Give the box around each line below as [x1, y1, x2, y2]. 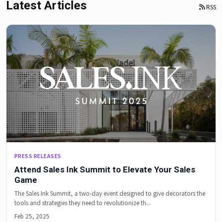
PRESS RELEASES [14, 152, 61, 160]
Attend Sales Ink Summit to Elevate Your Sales [14, 165, 195, 175]
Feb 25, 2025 [14, 212, 50, 221]
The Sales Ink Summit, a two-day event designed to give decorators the [14, 189, 205, 198]
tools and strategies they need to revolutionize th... [14, 198, 151, 207]
